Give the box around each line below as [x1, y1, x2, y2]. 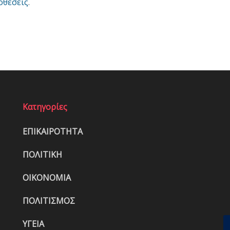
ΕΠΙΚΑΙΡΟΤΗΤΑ [23, 125, 83, 137]
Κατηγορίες [23, 101, 67, 112]
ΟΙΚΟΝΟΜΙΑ [23, 171, 71, 183]
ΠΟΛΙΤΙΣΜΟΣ [23, 195, 75, 206]
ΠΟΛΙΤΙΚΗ [23, 148, 62, 160]
